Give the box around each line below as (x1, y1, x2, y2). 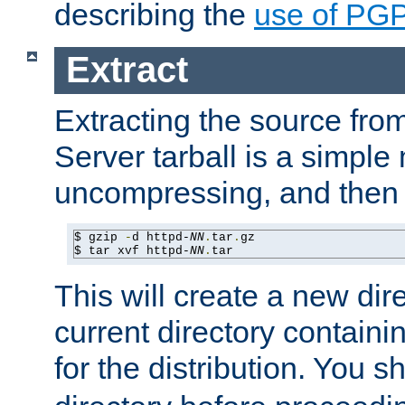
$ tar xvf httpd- (74, 243, 190, 258)
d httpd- (132, 230, 190, 244)
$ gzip (74, 230, 125, 244)
